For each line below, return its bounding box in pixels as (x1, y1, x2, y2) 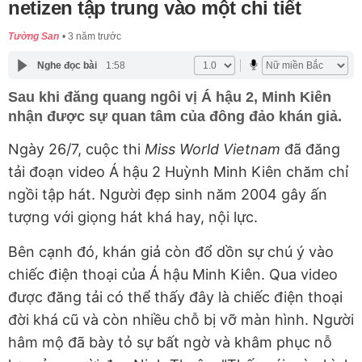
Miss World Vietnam (145, 141, 284, 158)
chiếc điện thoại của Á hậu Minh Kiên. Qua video (8, 266, 338, 284)
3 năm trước (68, 31, 121, 43)
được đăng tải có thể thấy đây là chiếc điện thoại (8, 288, 343, 306)
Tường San (8, 31, 59, 43)
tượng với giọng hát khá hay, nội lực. (8, 208, 258, 226)
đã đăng (284, 141, 340, 158)
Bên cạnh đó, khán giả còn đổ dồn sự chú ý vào (8, 243, 334, 261)
